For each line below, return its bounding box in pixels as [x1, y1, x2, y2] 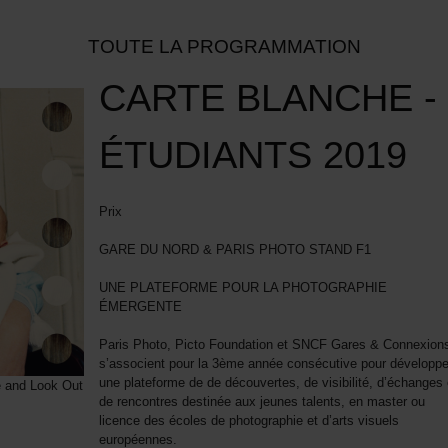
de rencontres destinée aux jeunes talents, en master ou [98, 394, 425, 410]
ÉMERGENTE [98, 299, 182, 315]
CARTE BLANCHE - [98, 76, 437, 120]
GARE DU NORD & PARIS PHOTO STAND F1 [98, 242, 379, 258]
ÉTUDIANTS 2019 [98, 133, 407, 177]
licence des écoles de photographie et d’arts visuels [98, 413, 399, 429]
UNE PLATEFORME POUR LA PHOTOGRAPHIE [98, 280, 387, 296]
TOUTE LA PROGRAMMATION [87, 36, 361, 58]
